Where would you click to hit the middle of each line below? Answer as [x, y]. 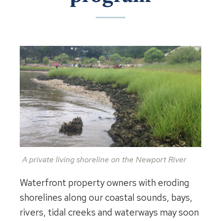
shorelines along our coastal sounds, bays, [106, 198]
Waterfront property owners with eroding [105, 183]
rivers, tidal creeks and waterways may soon [109, 213]
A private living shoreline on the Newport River [104, 160]
